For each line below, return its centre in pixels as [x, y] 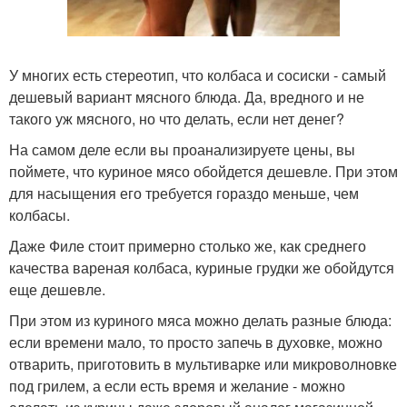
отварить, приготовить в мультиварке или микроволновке [203, 363]
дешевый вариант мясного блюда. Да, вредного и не [187, 96]
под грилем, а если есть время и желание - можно [177, 385]
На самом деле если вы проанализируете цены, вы [182, 149]
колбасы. [40, 214]
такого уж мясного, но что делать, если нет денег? [177, 118]
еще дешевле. [57, 289]
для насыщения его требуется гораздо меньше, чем [184, 193]
